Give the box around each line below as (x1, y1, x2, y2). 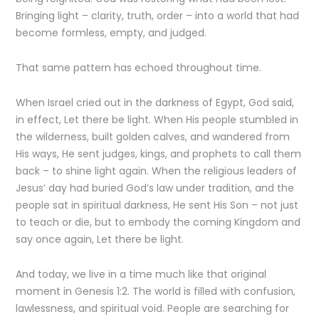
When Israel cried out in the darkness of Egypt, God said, (16, 95, 295, 110)
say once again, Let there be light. (16, 232, 184, 246)
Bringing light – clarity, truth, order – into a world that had (16, 9, 300, 23)
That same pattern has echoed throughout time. (16, 61, 262, 75)
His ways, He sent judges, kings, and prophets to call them (16, 147, 302, 161)
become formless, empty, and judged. (16, 26, 207, 40)
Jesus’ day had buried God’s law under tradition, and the (16, 181, 295, 195)
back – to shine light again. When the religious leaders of (16, 164, 298, 178)
